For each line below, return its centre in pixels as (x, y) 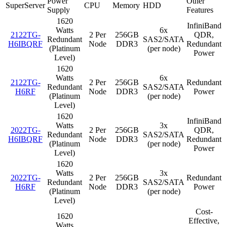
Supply (59, 10)
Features (200, 10)
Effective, (204, 220)
